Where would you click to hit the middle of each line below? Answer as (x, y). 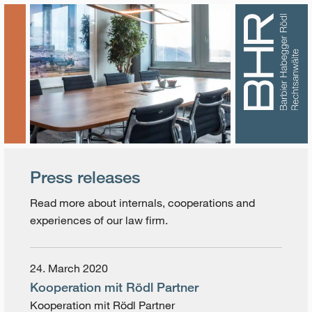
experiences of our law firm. (99, 220)
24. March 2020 (69, 268)
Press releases (85, 177)
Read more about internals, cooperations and (143, 202)
